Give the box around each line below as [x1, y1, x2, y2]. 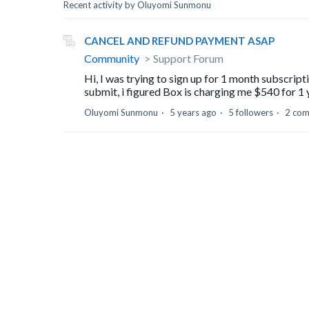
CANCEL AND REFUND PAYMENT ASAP [84, 34, 275, 47]
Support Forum [153, 51, 223, 65]
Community [84, 51, 139, 65]
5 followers [228, 106, 273, 118]
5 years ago [170, 106, 217, 118]
